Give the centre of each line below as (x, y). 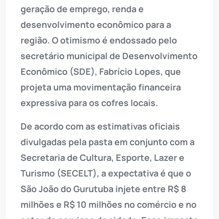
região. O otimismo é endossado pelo (99, 40)
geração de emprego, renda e (82, 9)
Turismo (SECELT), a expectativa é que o (106, 173)
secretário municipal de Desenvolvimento (109, 55)
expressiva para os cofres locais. (89, 102)
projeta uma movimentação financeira (101, 87)
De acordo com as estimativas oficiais (100, 126)
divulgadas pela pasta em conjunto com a (108, 142)
